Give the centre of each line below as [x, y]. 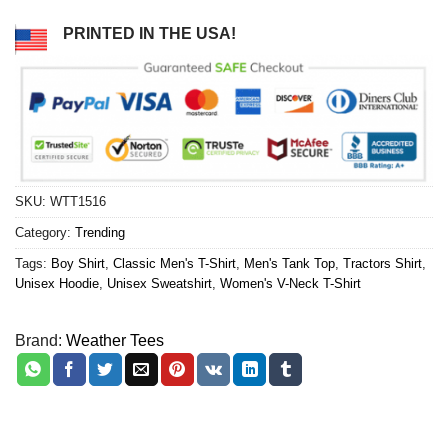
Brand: [38, 340]
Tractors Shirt [382, 263]
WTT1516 [78, 201]
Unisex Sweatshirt [159, 283]
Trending [100, 232]
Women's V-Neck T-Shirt [290, 283]
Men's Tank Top [289, 263]
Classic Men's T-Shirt [174, 263]
